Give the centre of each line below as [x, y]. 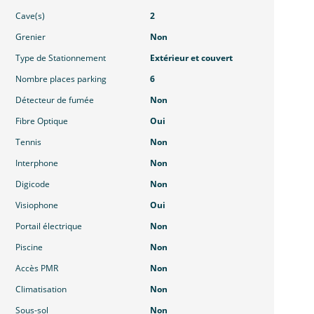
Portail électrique [49, 226]
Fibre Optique [42, 121]
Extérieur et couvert [191, 58]
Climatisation [41, 289]
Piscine [29, 247]
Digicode [33, 184]
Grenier [31, 37]
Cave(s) [30, 16]
